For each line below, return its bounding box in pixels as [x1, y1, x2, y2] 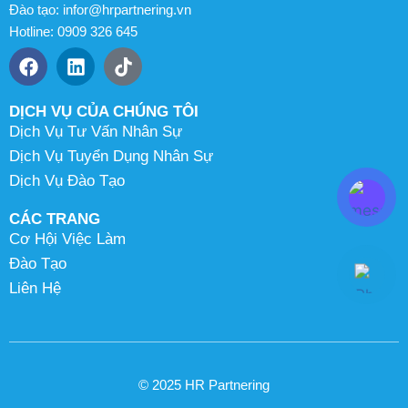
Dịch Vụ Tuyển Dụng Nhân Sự [9, 148, 213, 165]
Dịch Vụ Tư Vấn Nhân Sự [9, 123, 182, 140]
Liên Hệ [9, 280, 61, 297]
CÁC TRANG [9, 210, 100, 228]
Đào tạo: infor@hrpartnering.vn [9, 2, 191, 17]
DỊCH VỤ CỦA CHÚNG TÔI [9, 103, 199, 120]
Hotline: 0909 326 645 [9, 24, 138, 39]
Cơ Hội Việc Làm [9, 230, 126, 248]
